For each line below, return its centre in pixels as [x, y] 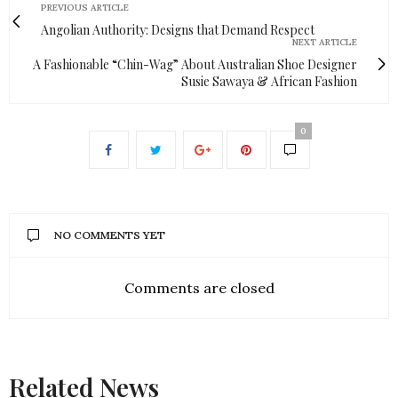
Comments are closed [199, 288]
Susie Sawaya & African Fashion [269, 82]
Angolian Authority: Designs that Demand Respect [178, 30]
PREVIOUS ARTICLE [85, 8]
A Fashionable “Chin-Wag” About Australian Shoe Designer [195, 65]
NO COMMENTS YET [110, 235]
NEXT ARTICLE [325, 43]
